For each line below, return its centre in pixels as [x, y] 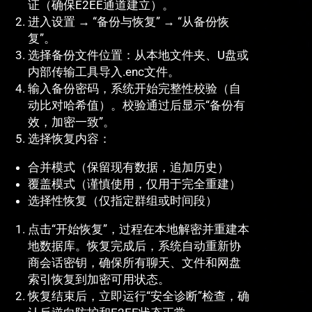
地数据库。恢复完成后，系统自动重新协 [134, 246]
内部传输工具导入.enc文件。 [104, 72]
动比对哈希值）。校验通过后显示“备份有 [136, 106]
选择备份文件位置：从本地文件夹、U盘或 [138, 55]
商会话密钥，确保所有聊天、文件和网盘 [134, 263]
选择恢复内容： [69, 139]
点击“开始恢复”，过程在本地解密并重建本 [139, 229]
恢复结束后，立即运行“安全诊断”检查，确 [139, 296]
